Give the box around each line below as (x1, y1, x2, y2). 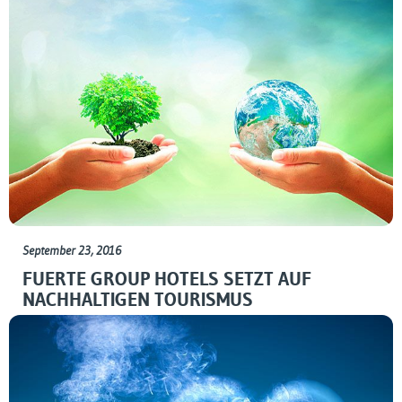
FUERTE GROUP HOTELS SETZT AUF (22, 267, 311, 291)
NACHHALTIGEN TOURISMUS (22, 287, 253, 311)
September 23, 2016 (22, 241, 121, 258)
